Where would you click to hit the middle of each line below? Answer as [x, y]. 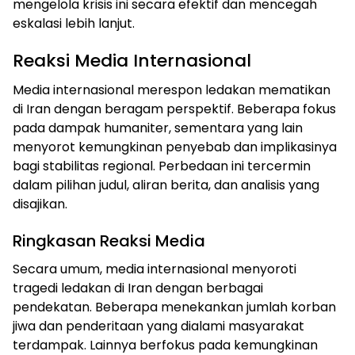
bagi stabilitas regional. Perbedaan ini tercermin [162, 166]
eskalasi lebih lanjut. [74, 23]
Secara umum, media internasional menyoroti [155, 269]
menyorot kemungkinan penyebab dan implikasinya [175, 147]
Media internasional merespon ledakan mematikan [172, 90]
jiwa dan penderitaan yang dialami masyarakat [158, 326]
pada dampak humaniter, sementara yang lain [158, 128]
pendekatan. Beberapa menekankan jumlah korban [174, 307]
